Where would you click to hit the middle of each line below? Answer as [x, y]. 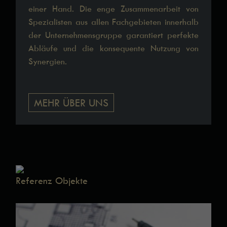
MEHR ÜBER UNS [71, 102]
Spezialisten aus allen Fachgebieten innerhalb [113, 22]
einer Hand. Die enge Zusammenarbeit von [113, 8]
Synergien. [48, 61]
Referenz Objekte [52, 180]
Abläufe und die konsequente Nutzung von [113, 48]
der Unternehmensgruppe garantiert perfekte [113, 35]
